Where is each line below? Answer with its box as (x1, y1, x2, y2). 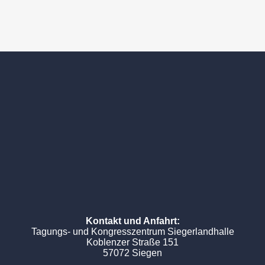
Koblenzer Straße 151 (86, 237, 179, 247)
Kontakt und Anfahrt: (85, 216, 180, 226)
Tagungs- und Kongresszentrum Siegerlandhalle (31, 227, 234, 237)
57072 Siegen (103, 248, 162, 258)
